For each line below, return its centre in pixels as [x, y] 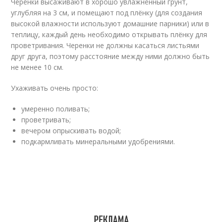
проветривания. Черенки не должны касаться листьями [105, 45]
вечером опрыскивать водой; [71, 131]
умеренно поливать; [56, 109]
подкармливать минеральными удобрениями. [98, 141]
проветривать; [46, 120]
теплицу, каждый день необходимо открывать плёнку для [109, 34]
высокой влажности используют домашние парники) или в [110, 24]
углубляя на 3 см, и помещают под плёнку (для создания [107, 13]
